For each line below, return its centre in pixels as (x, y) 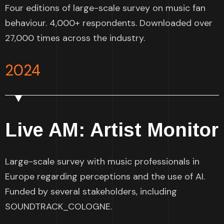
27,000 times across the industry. (75, 38)
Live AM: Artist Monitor (112, 130)
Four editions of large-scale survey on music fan (105, 8)
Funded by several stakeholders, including (91, 192)
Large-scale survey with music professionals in (102, 162)
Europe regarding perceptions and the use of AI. (105, 177)
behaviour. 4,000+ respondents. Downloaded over (109, 23)
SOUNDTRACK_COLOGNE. (58, 207)
